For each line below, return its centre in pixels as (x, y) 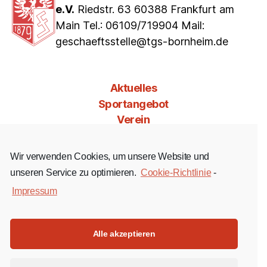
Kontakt (133, 167)
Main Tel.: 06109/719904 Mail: (130, 25)
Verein (133, 120)
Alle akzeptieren (124, 234)
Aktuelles (133, 88)
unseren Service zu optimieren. (74, 173)
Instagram (157, 223)
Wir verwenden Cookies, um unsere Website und (110, 157)
